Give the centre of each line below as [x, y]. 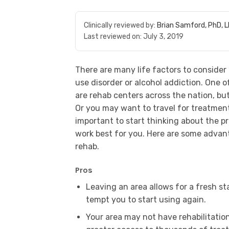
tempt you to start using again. [146, 199]
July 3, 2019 [163, 37]
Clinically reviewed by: [120, 25]
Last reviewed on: [113, 37]
